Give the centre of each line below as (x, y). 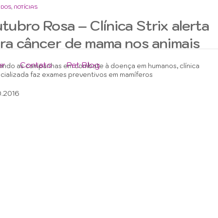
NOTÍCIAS (26, 7)
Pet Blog (83, 65)
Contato (36, 65)
